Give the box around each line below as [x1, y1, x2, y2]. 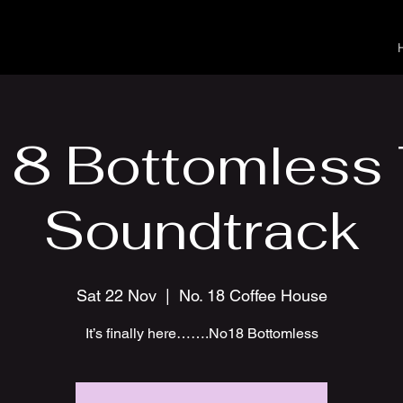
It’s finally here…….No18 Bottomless [85, 325, 318, 342]
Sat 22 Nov [76, 286, 157, 305]
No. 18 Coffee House [178, 286, 327, 305]
